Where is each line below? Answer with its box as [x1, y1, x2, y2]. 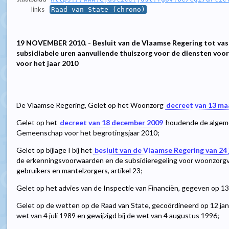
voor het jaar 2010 [16, 59, 78, 68]
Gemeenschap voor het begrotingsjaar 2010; [16, 128, 159, 138]
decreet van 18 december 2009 [60, 118, 163, 127]
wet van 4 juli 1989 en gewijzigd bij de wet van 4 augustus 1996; [16, 211, 219, 220]
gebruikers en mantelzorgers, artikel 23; [16, 166, 143, 175]
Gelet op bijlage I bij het [16, 146, 94, 155]
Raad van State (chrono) [51, 6, 145, 14]
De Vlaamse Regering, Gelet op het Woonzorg [16, 101, 165, 110]
